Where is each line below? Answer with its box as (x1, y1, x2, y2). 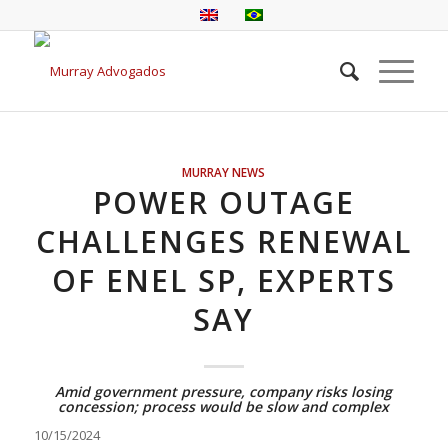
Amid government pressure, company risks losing (55, 382, 393, 401)
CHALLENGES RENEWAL (35, 221, 412, 262)
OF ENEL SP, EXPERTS (51, 260, 396, 301)
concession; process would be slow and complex (58, 397, 390, 416)
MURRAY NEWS (182, 164, 266, 180)
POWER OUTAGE (92, 182, 355, 223)
